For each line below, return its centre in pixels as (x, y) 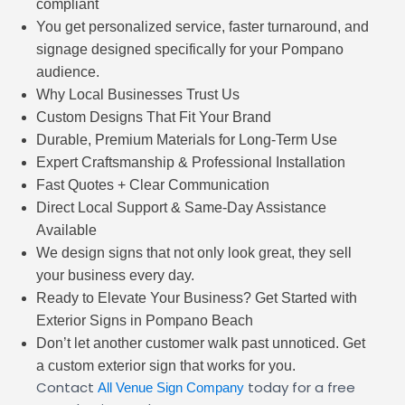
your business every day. (115, 276)
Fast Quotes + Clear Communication (153, 185)
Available (66, 231)
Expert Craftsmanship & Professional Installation (191, 163)
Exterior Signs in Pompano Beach (145, 321)
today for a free (300, 388)
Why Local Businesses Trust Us (138, 95)
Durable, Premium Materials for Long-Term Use (187, 140)
